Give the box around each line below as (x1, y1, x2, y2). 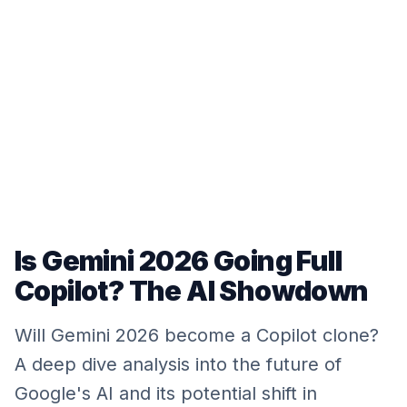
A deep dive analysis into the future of (15, 353, 342, 375)
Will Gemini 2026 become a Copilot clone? (15, 324, 379, 346)
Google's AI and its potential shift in (15, 382, 317, 404)
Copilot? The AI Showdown (15, 274, 369, 307)
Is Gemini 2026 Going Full (15, 244, 342, 277)
